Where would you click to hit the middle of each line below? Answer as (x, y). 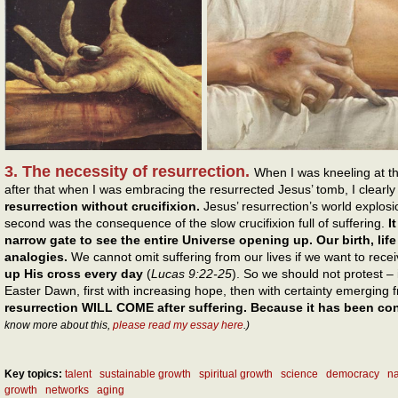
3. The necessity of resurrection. (129, 171)
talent (78, 374)
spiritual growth (236, 374)
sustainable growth (145, 374)
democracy (353, 374)
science (299, 374)
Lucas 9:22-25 (191, 273)
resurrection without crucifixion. (102, 206)
